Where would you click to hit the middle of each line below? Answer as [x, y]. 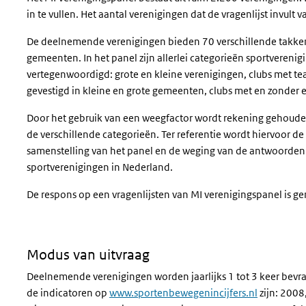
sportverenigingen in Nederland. [100, 167]
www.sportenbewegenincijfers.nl [183, 293]
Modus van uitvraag [88, 255]
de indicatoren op [68, 293]
